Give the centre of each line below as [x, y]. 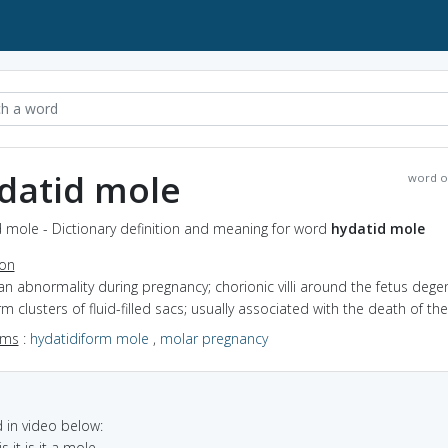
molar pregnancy [213, 338]
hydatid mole [377, 228]
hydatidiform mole [89, 338]
